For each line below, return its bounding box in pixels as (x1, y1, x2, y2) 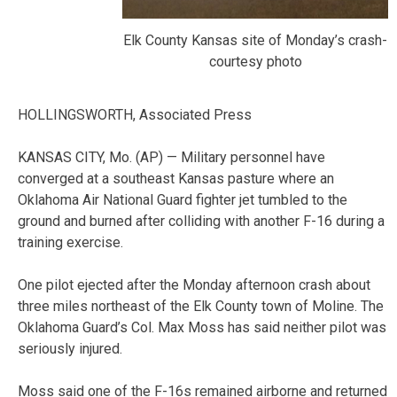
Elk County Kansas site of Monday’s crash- (123, 31, 387, 49)
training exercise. (18, 234, 123, 252)
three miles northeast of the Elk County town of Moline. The (18, 298, 384, 315)
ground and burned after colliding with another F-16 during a (18, 213, 385, 230)
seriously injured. (18, 340, 122, 358)
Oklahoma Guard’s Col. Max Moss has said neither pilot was (18, 319, 386, 337)
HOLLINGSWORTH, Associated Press (18, 106, 252, 124)
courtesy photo (208, 52, 302, 70)
